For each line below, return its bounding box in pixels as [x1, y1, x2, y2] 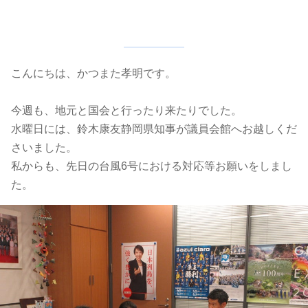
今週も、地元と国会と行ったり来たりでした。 [11, 104, 242, 116]
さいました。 [11, 142, 77, 153]
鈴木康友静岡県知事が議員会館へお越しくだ [77, 123, 297, 135]
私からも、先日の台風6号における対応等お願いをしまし [11, 160, 292, 172]
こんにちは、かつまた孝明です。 [11, 67, 176, 79]
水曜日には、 [11, 123, 77, 135]
